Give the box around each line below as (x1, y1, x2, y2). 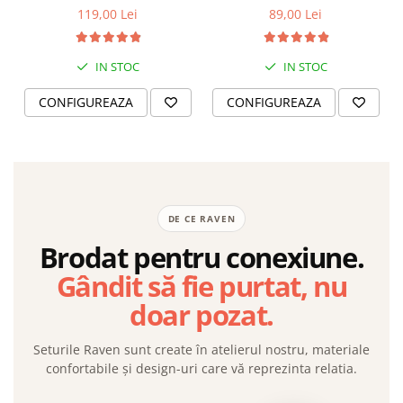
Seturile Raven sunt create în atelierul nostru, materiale (33, 341, 370, 359)
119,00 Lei (77, 5, 138, 23)
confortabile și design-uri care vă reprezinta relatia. (46, 360, 357, 378)
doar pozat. (130, 296, 273, 335)
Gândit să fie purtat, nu (56, 267, 347, 306)
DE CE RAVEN (167, 212, 236, 226)
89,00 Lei (269, 5, 322, 23)
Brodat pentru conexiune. (39, 238, 364, 277)
